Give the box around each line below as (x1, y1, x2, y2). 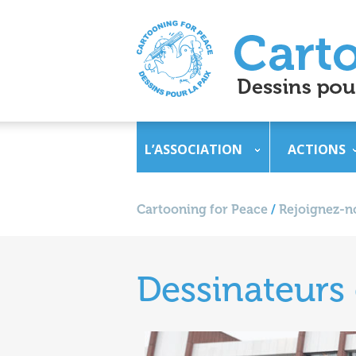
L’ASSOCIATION (145, 141, 242, 158)
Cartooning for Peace (137, 202, 268, 217)
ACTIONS (288, 141, 346, 158)
